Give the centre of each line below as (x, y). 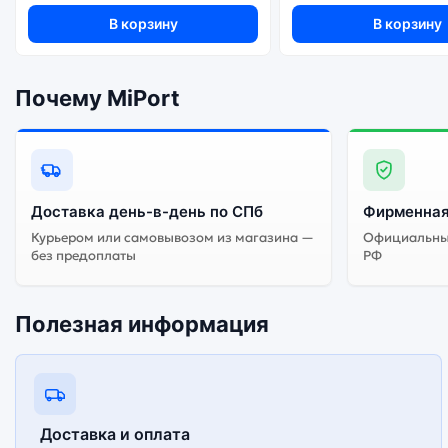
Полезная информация (142, 323)
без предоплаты (83, 255)
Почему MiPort (97, 97)
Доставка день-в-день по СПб (147, 211)
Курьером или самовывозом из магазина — (172, 237)
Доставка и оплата (115, 433)
